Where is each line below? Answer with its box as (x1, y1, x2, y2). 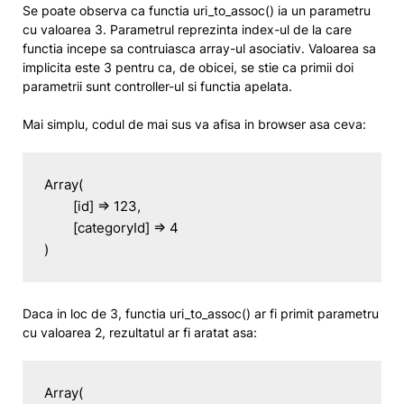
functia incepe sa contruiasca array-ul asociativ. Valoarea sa (23, 41, 376, 56)
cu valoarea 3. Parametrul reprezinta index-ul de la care (23, 22, 352, 37)
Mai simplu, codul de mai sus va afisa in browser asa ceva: (23, 116, 366, 132)
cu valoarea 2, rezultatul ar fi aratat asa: (23, 325, 257, 340)
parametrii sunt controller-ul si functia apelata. (23, 78, 292, 94)
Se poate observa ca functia (23, 3, 193, 18)
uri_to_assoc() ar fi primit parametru (170, 306, 379, 321)
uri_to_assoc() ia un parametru (193, 3, 371, 18)
